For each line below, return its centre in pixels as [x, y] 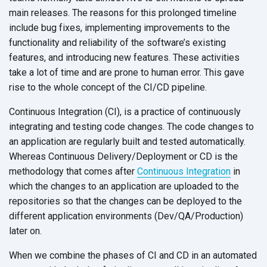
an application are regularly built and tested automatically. [127, 141]
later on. [25, 231]
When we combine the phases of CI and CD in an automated [133, 255]
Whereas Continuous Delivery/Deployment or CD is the [123, 156]
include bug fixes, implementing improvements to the [119, 27]
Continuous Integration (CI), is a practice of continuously [125, 111]
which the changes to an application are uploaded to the [124, 186]
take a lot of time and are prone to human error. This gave [127, 72]
